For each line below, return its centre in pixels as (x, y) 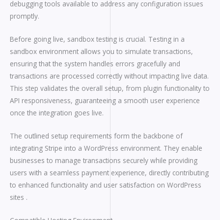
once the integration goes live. (57, 113)
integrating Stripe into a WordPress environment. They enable (106, 148)
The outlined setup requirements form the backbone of (96, 136)
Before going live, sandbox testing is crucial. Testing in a (97, 39)
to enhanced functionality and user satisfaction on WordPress (106, 185)
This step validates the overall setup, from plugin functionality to (110, 88)
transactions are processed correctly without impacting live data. (109, 76)
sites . (19, 197)
